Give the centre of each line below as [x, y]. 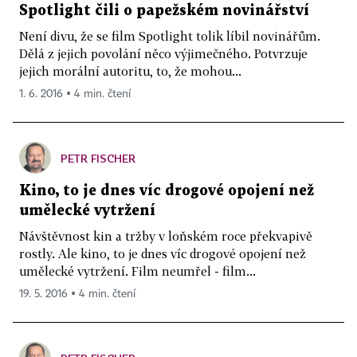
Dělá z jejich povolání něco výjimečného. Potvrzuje [163, 54]
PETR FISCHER [98, 159]
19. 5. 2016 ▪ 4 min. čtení [77, 294]
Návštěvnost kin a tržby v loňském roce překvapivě [166, 236]
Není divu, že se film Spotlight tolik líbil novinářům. [170, 36]
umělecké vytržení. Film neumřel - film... [137, 271]
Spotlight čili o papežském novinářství [164, 11]
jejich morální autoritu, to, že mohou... [130, 71]
